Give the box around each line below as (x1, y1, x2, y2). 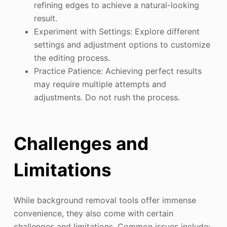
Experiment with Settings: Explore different (33, 26, 200, 36)
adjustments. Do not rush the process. (33, 92, 180, 102)
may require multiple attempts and (33, 79, 166, 89)
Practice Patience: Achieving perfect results (33, 65, 202, 76)
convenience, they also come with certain (13, 208, 173, 218)
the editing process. (33, 52, 110, 63)
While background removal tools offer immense (13, 195, 196, 205)
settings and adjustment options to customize (33, 39, 210, 50)
